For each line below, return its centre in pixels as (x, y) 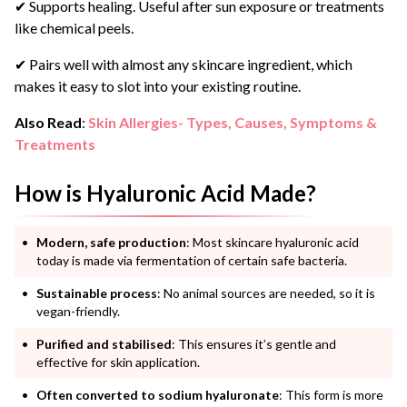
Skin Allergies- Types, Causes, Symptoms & (233, 122)
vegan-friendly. (78, 311)
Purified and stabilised (104, 343)
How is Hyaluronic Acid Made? (165, 193)
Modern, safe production (111, 242)
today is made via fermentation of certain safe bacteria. (192, 260)
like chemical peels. (74, 27)
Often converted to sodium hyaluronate (158, 394)
